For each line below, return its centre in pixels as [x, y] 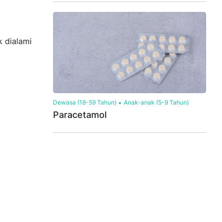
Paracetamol [80, 114]
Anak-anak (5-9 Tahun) [156, 102]
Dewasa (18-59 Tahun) [85, 102]
